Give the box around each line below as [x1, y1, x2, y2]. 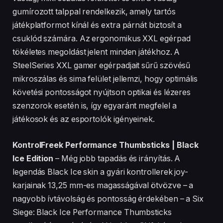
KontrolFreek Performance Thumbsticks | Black [12, 140, 199, 150]
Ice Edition [12, 153, 54, 163]
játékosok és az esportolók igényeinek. [12, 114, 155, 124]
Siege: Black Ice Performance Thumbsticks [12, 207, 172, 217]
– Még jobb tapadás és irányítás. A [53, 153, 181, 163]
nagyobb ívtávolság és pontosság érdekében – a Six [12, 194, 204, 204]
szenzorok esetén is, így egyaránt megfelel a [12, 101, 177, 111]
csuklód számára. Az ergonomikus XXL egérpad [12, 34, 191, 43]
